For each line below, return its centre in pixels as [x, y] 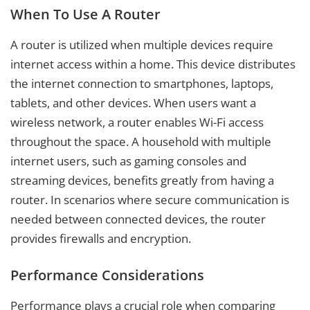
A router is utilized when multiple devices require [142, 44]
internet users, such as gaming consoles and [128, 161]
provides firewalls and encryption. [101, 238]
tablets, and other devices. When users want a [133, 102]
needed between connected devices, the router [138, 219]
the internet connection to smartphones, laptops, [142, 83]
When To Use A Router [85, 14]
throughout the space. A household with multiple [141, 141]
